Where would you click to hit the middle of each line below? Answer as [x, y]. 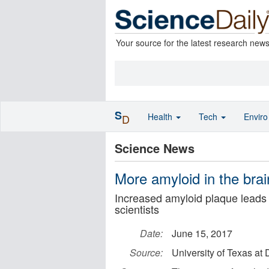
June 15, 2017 [202, 233]
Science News [155, 148]
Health [161, 116]
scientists [137, 209]
